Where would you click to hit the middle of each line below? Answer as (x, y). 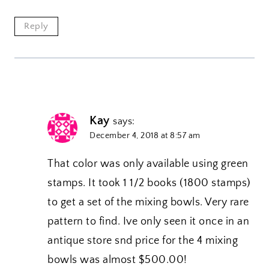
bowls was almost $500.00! (117, 260)
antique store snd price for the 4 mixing (143, 240)
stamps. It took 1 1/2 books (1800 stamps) (149, 183)
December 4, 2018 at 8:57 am (145, 136)
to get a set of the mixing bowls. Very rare (148, 202)
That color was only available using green (148, 164)
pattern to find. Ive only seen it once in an (148, 221)
